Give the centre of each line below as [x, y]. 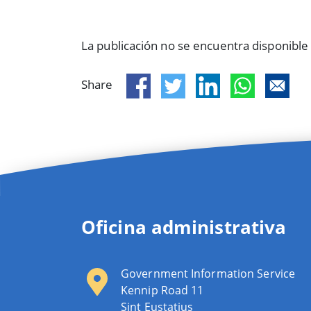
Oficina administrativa [184, 227]
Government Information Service [208, 273]
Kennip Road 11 [162, 290]
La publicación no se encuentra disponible [195, 45]
